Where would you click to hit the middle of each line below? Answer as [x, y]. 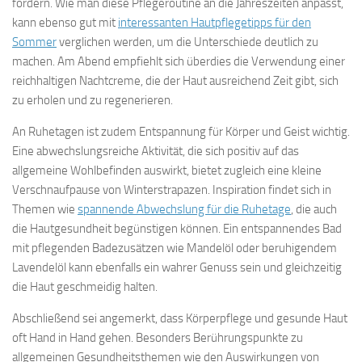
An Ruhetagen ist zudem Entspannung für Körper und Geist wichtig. [181, 132]
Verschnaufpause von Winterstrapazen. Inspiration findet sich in [172, 190]
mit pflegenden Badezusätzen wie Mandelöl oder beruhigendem [175, 248]
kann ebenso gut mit [65, 23]
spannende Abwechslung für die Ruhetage [184, 209]
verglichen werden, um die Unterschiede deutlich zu [187, 42]
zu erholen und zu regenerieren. [93, 100]
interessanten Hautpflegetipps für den [215, 23]
